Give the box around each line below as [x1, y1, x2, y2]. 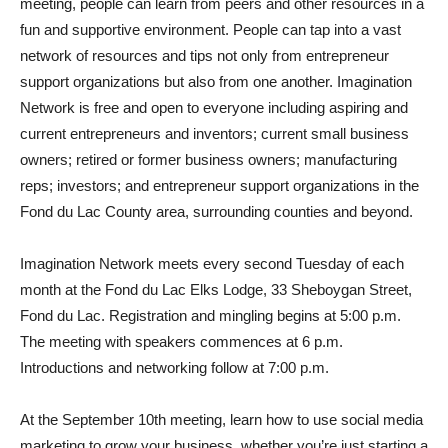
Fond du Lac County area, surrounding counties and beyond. [20, 203, 413, 220]
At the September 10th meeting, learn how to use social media [20, 411, 423, 428]
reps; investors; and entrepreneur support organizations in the [20, 177, 419, 194]
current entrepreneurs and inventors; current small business [20, 125, 409, 142]
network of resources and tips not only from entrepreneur [20, 47, 389, 64]
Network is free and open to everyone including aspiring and [20, 99, 408, 116]
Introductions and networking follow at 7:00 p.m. [20, 359, 329, 376]
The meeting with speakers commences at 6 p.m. [20, 333, 343, 350]
